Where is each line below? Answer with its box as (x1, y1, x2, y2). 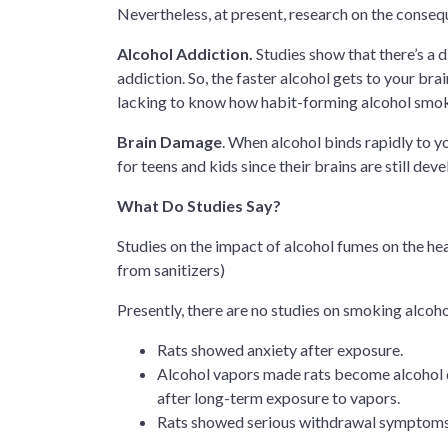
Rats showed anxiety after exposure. (157, 340, 403, 359)
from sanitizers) (117, 260, 225, 279)
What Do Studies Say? (117, 196, 281, 215)
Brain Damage (117, 132, 222, 151)
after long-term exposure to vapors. (157, 388, 400, 407)
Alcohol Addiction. (117, 44, 256, 63)
